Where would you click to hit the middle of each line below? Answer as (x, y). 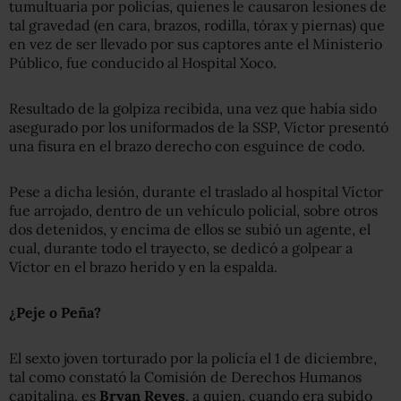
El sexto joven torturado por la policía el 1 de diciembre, (193, 358)
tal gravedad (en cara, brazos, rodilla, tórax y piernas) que (197, 25)
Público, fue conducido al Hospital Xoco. (143, 62)
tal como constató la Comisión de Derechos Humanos (185, 376)
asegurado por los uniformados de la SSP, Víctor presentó (199, 127)
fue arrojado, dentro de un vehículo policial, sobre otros (193, 210)
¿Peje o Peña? (55, 312)
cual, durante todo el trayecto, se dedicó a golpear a (181, 247)
